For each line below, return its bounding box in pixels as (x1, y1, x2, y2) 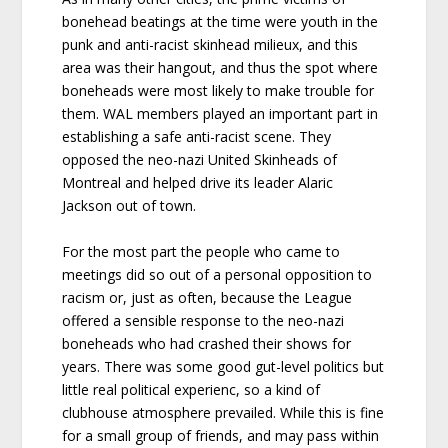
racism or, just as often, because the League (62, 287, 353, 307)
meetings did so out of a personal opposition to (62, 264, 373, 284)
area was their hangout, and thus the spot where (62, 58, 379, 78)
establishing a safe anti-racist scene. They (62, 127, 332, 147)
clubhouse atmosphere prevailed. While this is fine (62, 402, 385, 422)
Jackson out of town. (62, 196, 197, 216)
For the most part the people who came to (62, 241, 341, 261)
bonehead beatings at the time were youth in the (62, 12, 379, 32)
